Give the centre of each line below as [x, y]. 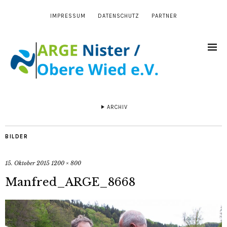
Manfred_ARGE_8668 [70, 182]
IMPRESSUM [68, 16]
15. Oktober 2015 [27, 163]
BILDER [16, 137]
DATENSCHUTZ [118, 16]
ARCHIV [117, 107]
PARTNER [164, 16]
